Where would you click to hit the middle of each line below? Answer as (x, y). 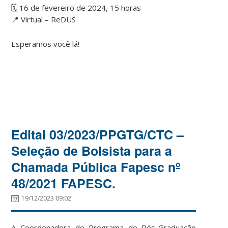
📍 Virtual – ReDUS (44, 19)
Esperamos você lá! (46, 44)
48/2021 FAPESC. (64, 183)
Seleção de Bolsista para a (92, 150)
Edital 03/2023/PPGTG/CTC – (98, 134)
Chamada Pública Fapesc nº (96, 167)
